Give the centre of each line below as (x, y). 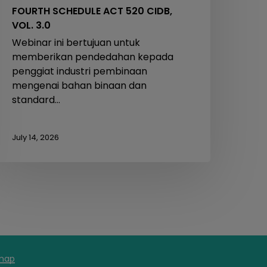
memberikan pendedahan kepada (93, 57)
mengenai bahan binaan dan (80, 86)
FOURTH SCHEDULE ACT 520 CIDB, (92, 11)
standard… (36, 100)
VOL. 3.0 (32, 26)
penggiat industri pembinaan (80, 72)
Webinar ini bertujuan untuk (76, 43)
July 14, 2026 (36, 137)
